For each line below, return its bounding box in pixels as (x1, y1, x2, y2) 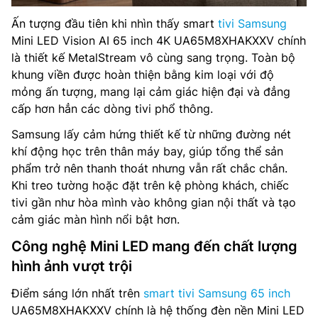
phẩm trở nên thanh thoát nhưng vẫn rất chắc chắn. (11, 161, 287, 176)
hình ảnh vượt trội (11, 258, 132, 275)
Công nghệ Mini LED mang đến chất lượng (11, 238, 297, 256)
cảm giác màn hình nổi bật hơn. (11, 212, 180, 227)
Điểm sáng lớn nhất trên (11, 286, 143, 301)
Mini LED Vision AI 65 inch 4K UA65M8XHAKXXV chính (11, 33, 306, 48)
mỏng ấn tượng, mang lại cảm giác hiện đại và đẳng (11, 84, 290, 99)
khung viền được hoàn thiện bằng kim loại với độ (11, 67, 274, 82)
